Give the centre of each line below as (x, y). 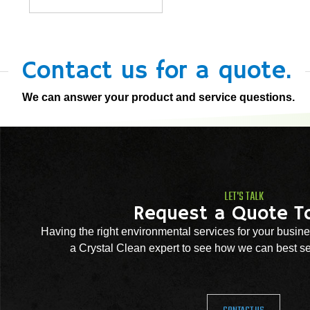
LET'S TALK (244, 198)
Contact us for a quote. (157, 72)
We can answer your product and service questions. (158, 98)
